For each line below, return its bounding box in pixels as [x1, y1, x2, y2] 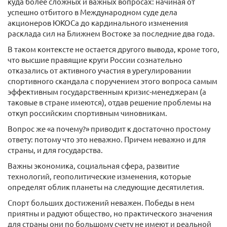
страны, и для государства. [8, 145, 103, 155]
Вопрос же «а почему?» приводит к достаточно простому [8, 124, 210, 133]
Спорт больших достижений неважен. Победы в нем [8, 198, 195, 207]
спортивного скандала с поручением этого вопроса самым [8, 76, 217, 86]
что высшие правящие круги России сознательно [8, 55, 182, 64]
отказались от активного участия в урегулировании [8, 65, 191, 75]
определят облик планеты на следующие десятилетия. [8, 182, 204, 192]
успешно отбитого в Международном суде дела [8, 7, 177, 17]
